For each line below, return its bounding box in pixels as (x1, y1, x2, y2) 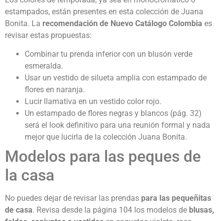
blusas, (189, 205, 214, 215)
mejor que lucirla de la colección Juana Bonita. (25, 132, 187, 142)
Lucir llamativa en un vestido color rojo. (25, 97, 161, 107)
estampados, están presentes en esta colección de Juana (5, 6, 203, 16)
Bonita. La (5, 18, 42, 28)
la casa (5, 166, 54, 185)
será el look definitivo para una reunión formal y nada (25, 120, 210, 130)
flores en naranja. (25, 85, 85, 95)
